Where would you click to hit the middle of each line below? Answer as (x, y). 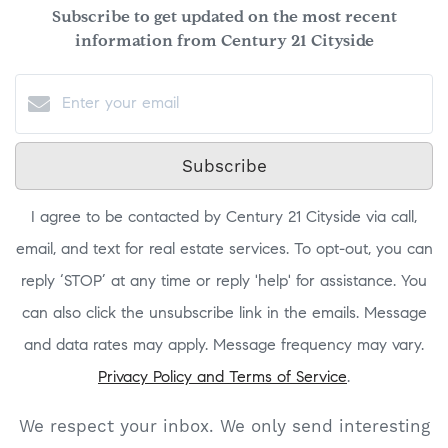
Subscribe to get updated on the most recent (224, 18)
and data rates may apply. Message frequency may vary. (224, 346)
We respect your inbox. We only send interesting (224, 426)
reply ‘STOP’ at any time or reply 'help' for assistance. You (224, 282)
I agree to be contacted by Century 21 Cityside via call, (224, 218)
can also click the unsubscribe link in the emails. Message (224, 314)
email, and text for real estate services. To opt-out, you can (224, 250)
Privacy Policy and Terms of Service (222, 378)
